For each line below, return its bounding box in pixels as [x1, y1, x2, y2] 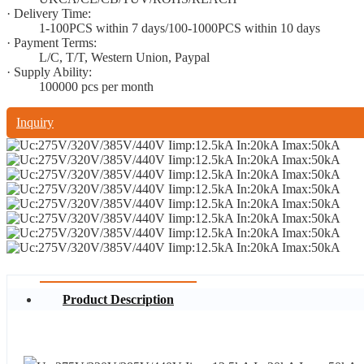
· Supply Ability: [6, 65, 92, 79]
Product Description [63, 292, 174, 307]
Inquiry [16, 115, 54, 130]
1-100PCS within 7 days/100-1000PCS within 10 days [39, 21, 320, 35]
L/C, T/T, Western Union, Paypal [39, 50, 210, 64]
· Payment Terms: [6, 36, 97, 50]
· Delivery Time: [6, 6, 91, 20]
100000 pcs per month [39, 80, 154, 93]
